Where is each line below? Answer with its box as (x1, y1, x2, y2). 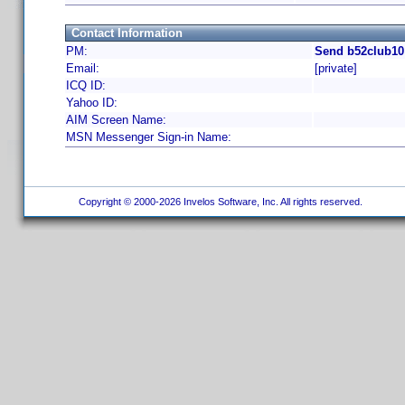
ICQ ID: (66, 79, 106, 92)
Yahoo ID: (66, 96, 118, 109)
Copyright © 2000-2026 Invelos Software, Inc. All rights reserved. (72, 196, 365, 207)
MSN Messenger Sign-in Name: (66, 130, 231, 144)
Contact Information (71, 26, 183, 40)
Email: (66, 61, 99, 75)
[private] (315, 61, 357, 75)
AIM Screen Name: (66, 113, 166, 127)
